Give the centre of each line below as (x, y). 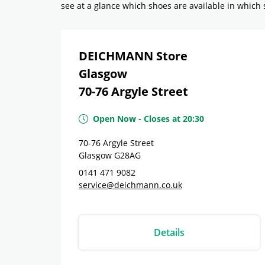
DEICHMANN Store (133, 56)
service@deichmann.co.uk (130, 185)
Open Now (114, 119)
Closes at (162, 119)
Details (169, 232)
